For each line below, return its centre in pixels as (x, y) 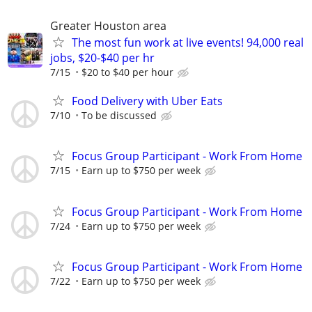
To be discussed (119, 116)
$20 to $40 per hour (127, 72)
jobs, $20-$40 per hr (102, 58)
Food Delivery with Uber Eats (147, 101)
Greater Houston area (108, 26)
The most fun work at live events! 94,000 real (188, 42)
